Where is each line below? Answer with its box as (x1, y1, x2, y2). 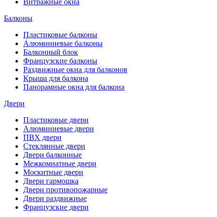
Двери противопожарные (23, 186, 108, 194)
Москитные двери (23, 168, 83, 177)
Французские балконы (23, 57, 97, 65)
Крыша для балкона (23, 74, 88, 83)
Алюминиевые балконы (23, 39, 103, 48)
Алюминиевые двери (23, 124, 94, 133)
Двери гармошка (23, 177, 78, 186)
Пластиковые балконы (23, 31, 97, 39)
